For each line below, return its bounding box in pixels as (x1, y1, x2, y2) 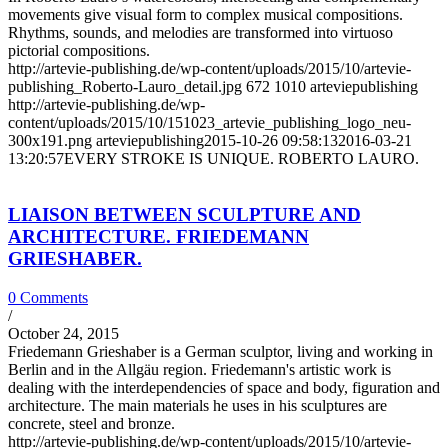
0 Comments (8, 289, 88, 307)
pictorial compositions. (8, 41, 150, 59)
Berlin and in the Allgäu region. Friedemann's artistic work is (8, 361, 391, 379)
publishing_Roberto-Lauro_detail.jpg (8, 77, 242, 95)
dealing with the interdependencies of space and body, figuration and (8, 379, 440, 397)
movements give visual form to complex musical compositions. (8, 5, 403, 23)
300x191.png (8, 131, 92, 149)
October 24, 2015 (8, 325, 119, 343)
